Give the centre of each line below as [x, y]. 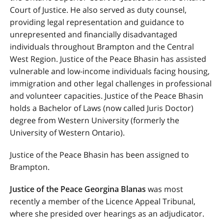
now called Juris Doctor [148, 108]
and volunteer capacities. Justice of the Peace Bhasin [107, 96]
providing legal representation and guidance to [97, 22]
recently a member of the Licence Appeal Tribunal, [103, 201]
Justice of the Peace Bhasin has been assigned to [99, 155]
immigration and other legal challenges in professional [111, 83]
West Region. [35, 59]
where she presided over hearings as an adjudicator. [107, 214]
